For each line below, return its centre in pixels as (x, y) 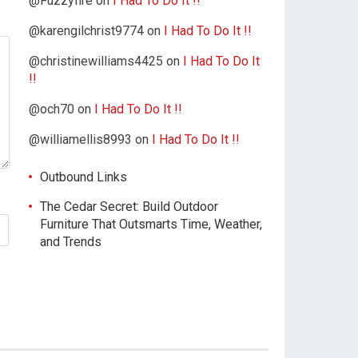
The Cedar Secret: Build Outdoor (129, 207)
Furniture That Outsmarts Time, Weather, (151, 224)
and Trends (71, 242)
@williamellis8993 (80, 139)
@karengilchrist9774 (86, 31)
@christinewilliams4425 (96, 61)
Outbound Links (84, 177)
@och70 (52, 109)
